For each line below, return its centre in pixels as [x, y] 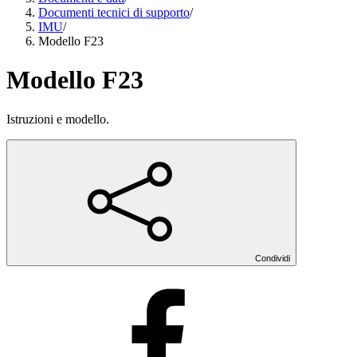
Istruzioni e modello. [58, 119]
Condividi [273, 258]
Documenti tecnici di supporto [114, 12]
